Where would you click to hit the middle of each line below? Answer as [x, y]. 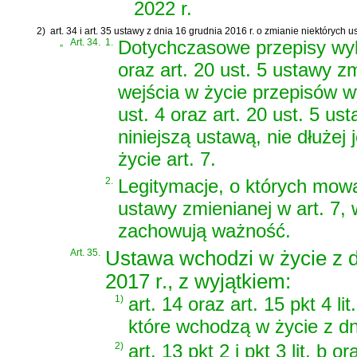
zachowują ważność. [204, 230]
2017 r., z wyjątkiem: [198, 281]
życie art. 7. [167, 159]
